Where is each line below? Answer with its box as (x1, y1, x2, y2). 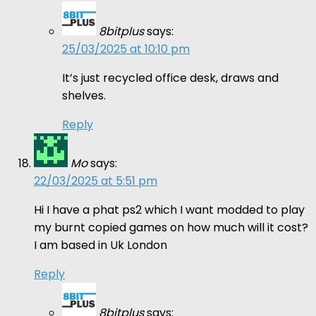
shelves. (62, 87, 106, 104)
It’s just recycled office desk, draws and (62, 69, 279, 86)
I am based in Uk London (34, 236, 167, 253)
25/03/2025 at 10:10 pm (62, 40, 190, 57)
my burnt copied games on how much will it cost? (34, 219, 308, 236)
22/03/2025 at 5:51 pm (34, 172, 157, 189)
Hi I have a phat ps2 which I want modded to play (34, 201, 305, 218)
